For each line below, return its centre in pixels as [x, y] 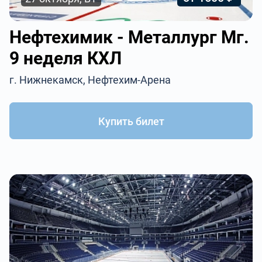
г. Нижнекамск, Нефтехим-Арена [90, 80]
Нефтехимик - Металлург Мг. [130, 37]
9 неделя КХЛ [66, 58]
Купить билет [131, 121]
